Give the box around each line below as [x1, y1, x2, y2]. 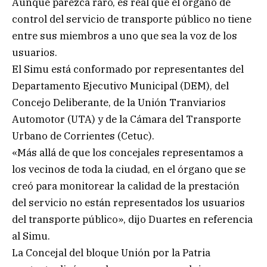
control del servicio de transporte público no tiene [12, 12, 252, 26]
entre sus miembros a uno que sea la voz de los [12, 29, 237, 42]
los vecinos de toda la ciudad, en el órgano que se [12, 162, 246, 176]
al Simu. [12, 229, 50, 243]
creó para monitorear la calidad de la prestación [12, 179, 240, 193]
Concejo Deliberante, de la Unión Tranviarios [12, 95, 226, 109]
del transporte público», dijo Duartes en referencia [12, 212, 253, 226]
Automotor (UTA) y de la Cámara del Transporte [12, 112, 241, 126]
